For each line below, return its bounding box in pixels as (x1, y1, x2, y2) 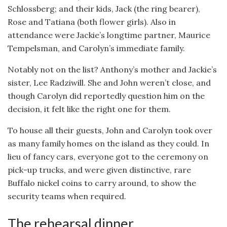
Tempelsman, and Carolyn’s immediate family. (8, 43, 185, 54)
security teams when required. (8, 191, 126, 202)
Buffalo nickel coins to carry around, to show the (8, 178, 196, 188)
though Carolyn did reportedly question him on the (8, 91, 205, 101)
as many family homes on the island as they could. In (8, 138, 209, 149)
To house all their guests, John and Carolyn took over (8, 125, 212, 136)
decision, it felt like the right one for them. (8, 104, 171, 115)
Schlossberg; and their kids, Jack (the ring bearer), (8, 4, 200, 14)
